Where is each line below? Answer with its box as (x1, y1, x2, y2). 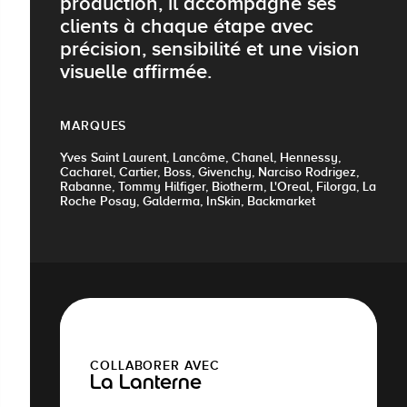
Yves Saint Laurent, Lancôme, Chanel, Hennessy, (60, 150, 341, 165)
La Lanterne (90, 373, 202, 396)
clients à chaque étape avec (60, 15, 313, 38)
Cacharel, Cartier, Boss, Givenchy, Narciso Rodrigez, (60, 164, 359, 180)
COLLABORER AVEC (90, 358, 220, 373)
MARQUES (60, 118, 127, 134)
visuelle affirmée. (60, 60, 212, 84)
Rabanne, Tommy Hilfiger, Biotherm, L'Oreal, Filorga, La (60, 179, 376, 194)
